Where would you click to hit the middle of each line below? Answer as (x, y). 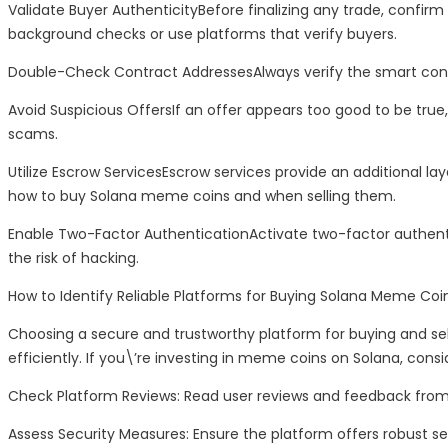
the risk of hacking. (73, 258)
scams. (33, 134)
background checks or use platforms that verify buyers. (202, 34)
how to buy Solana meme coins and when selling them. (202, 196)
